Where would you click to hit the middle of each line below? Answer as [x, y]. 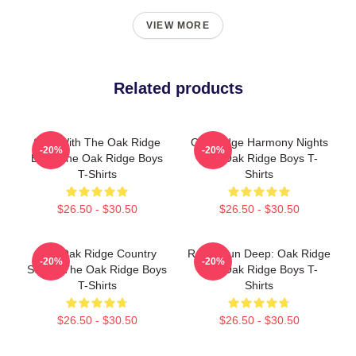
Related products [178, 88]
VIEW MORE [178, 25]
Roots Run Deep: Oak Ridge [259, 253]
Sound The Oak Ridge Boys [97, 269]
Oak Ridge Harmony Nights [259, 142]
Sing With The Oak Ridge [97, 142]
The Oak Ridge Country [97, 253]
